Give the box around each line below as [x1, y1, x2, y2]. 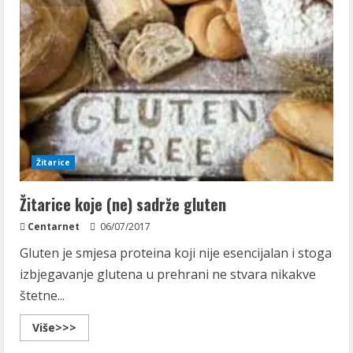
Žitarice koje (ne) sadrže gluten [20, 192, 226, 216]
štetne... [20, 287, 65, 304]
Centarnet [28, 220, 80, 233]
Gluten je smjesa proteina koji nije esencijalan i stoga [20, 244, 332, 262]
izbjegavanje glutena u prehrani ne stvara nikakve [20, 266, 316, 283]
